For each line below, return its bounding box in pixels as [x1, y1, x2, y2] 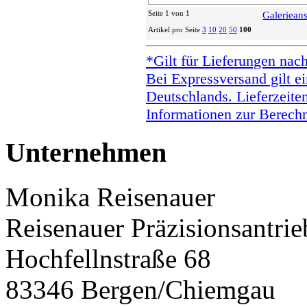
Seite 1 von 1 [148, 9, 190, 18]
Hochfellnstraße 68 [5, 243, 211, 273]
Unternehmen [5, 136, 167, 168]
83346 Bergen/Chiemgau [5, 274, 275, 304]
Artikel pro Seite [148, 25, 202, 34]
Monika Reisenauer [5, 182, 215, 212]
